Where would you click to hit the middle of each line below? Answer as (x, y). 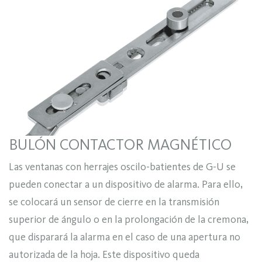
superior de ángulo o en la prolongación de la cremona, (129, 220)
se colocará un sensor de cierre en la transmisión (114, 202)
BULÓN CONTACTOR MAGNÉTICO (120, 144)
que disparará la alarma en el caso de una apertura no (125, 237)
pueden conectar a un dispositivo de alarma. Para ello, (126, 185)
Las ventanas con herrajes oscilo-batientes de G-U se (122, 167)
